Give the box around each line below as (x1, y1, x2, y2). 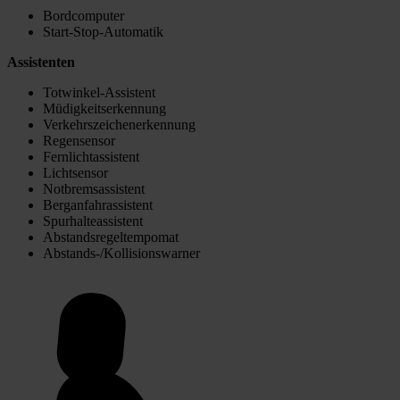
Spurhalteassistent (43, 212, 143, 229)
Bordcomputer (43, 7, 124, 23)
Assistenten (7, 54, 75, 70)
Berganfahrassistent (43, 196, 153, 212)
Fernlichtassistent (43, 148, 139, 164)
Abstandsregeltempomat (43, 229, 179, 245)
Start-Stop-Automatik (43, 23, 163, 39)
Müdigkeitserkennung (43, 100, 166, 116)
